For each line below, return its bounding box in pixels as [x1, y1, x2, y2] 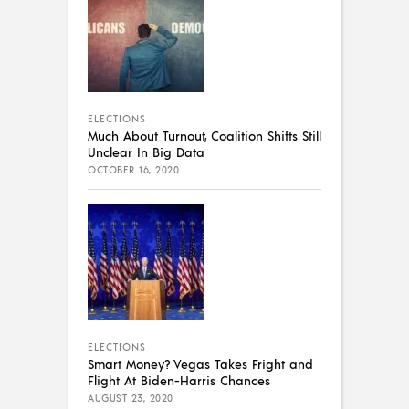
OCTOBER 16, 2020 [88, 163, 179, 176]
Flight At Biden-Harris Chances [88, 371, 270, 388]
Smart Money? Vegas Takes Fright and [88, 354, 313, 372]
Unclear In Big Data [88, 142, 204, 160]
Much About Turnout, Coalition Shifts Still [88, 126, 321, 143]
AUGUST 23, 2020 [88, 391, 173, 404]
